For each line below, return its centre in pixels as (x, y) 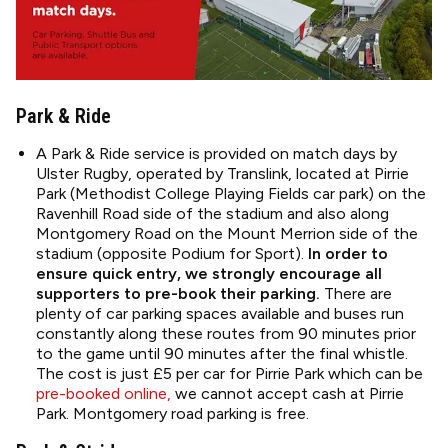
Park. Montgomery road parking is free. (172, 413)
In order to (348, 253)
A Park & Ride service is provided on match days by (216, 153)
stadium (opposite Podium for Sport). (172, 253)
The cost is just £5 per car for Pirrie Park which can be (229, 373)
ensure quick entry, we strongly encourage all (209, 273)
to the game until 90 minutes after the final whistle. (222, 353)
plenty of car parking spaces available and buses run (220, 313)
